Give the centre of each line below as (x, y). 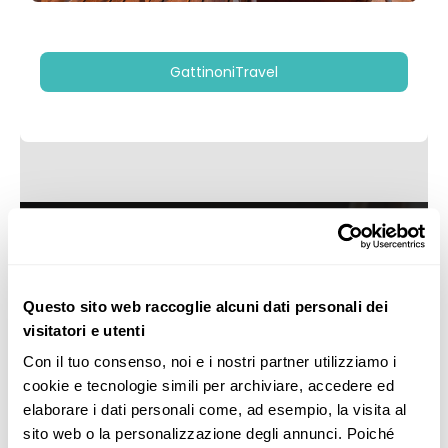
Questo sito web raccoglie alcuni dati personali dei (205, 306)
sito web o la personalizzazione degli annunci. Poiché (209, 434)
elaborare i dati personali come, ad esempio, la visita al (215, 410)
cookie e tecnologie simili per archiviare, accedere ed (208, 386)
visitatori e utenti (84, 330)
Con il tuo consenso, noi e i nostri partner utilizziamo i (210, 362)
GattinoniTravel (224, 72)
